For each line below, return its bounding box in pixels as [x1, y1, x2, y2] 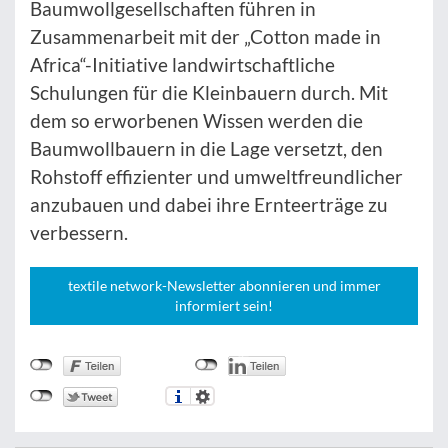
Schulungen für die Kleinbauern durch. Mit [30, 81, 388, 105]
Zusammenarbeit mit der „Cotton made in [30, 25, 381, 49]
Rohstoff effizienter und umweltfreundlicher [30, 165, 403, 189]
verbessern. [30, 221, 128, 245]
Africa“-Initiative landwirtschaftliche [30, 53, 335, 77]
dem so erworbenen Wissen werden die [30, 109, 363, 133]
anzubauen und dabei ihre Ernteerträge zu [30, 193, 388, 217]
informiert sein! [175, 297, 273, 315]
